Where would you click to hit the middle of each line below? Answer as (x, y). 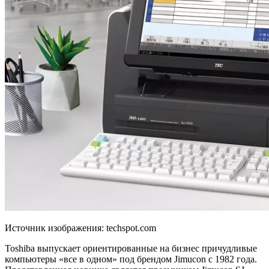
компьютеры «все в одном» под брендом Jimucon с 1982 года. (131, 259)
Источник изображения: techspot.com (80, 228)
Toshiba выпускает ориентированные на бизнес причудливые (131, 248)
